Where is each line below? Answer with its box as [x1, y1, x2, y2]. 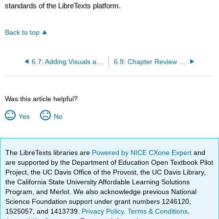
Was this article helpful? [5, 94, 78, 103]
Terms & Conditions [128, 207, 188, 215]
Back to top [5, 28, 40, 36]
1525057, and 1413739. [5, 207, 82, 215]
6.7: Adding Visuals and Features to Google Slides [96, 58, 103, 66]
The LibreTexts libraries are [5, 148, 92, 156]
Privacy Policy [82, 207, 124, 215]
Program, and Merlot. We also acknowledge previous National [5, 187, 197, 196]
